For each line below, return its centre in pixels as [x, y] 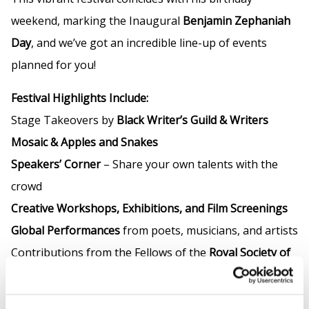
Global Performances [66, 231]
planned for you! [53, 65]
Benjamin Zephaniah [235, 21]
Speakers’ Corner [56, 165]
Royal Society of [250, 253]
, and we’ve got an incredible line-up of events [149, 43]
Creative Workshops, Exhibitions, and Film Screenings [149, 209]
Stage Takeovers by [64, 120]
